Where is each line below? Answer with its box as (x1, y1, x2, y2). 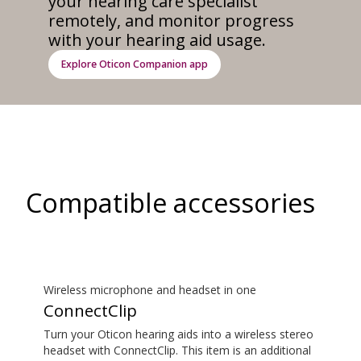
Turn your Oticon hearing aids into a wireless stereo (44, 326, 313, 342)
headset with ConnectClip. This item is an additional (44, 342, 311, 358)
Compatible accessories (26, 184, 315, 221)
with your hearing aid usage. (48, 28, 266, 51)
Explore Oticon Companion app (61, 56, 208, 71)
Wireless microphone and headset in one (44, 281, 256, 297)
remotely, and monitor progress (48, 9, 294, 31)
